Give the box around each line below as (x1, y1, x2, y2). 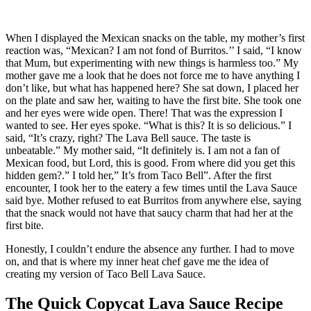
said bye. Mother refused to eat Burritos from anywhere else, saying (6, 194, 301, 207)
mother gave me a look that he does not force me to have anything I (6, 69, 300, 82)
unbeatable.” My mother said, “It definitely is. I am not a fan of (6, 144, 280, 157)
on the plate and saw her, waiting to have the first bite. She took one (6, 94, 301, 107)
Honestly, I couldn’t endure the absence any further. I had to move (6, 243, 294, 255)
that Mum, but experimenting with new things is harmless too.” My (6, 57, 299, 69)
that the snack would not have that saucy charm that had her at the (6, 207, 293, 219)
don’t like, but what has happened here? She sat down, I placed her (6, 82, 299, 94)
